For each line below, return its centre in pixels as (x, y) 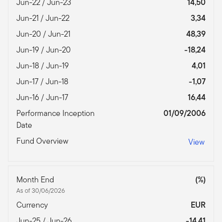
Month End (36, 179)
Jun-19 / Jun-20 (45, 50)
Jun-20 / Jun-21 (44, 34)
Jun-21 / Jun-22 (44, 18)
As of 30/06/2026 (41, 190)
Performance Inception (55, 113)
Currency (33, 205)
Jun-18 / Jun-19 (44, 65)
